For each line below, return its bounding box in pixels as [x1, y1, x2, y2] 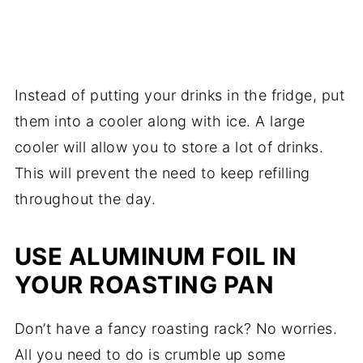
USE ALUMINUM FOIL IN [14, 242, 297, 271]
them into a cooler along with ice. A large [14, 113, 305, 130]
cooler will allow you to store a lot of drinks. [14, 139, 324, 156]
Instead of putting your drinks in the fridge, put [14, 87, 345, 105]
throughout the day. [14, 190, 156, 208]
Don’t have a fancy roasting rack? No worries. [14, 320, 338, 338]
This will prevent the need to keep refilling [14, 164, 310, 182]
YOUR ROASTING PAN [14, 271, 275, 300]
